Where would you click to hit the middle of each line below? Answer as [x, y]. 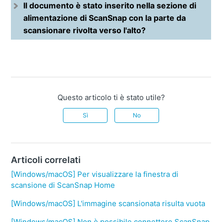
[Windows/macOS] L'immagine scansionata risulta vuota [108, 204]
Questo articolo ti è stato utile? [111, 98]
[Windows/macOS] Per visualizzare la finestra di [95, 174]
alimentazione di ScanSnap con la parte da [105, 18]
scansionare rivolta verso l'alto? [85, 30]
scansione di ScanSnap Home [63, 185]
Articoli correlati [46, 160]
